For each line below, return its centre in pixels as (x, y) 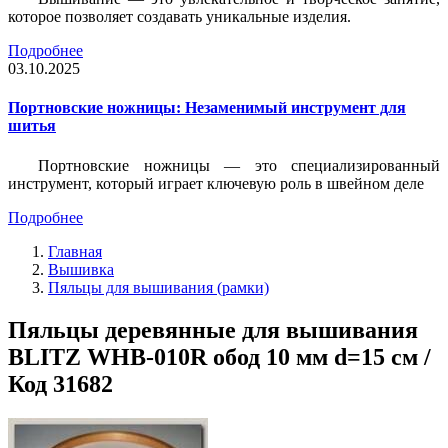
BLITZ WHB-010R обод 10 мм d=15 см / (219, 356)
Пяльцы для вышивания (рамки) (158, 287)
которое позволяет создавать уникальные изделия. (179, 17)
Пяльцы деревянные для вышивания (213, 329)
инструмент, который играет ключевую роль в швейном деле (216, 183)
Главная (75, 251)
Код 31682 (60, 383)
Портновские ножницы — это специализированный (239, 165)
